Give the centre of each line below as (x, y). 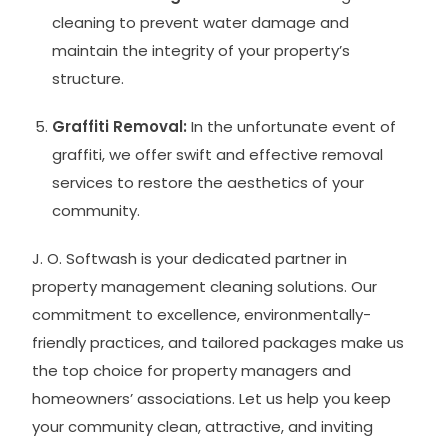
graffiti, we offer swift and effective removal (218, 154)
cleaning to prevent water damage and (201, 22)
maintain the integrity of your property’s (201, 50)
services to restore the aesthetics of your (208, 182)
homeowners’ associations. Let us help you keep (212, 398)
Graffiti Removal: (120, 126)
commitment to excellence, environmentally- (202, 314)
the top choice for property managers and (192, 370)
